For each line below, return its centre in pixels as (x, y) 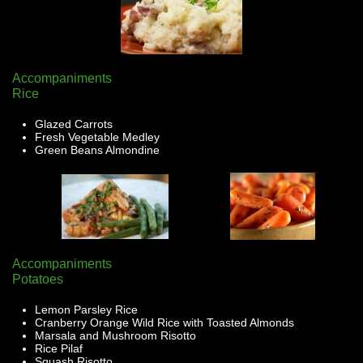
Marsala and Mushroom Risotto (115, 335)
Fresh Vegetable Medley (97, 137)
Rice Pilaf (59, 348)
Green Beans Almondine (97, 150)
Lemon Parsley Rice (86, 310)
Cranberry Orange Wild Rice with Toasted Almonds (164, 322)
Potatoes (38, 279)
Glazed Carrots (74, 124)
